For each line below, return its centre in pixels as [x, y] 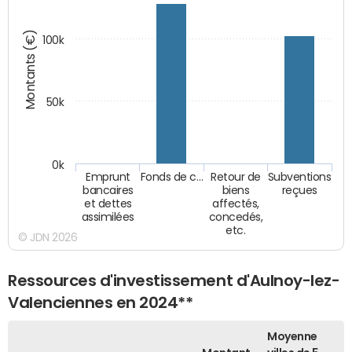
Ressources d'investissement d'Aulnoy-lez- [174, 280]
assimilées [108, 217]
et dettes [108, 204]
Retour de [236, 177]
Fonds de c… [172, 177]
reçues [300, 191]
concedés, [236, 217]
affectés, [236, 204]
